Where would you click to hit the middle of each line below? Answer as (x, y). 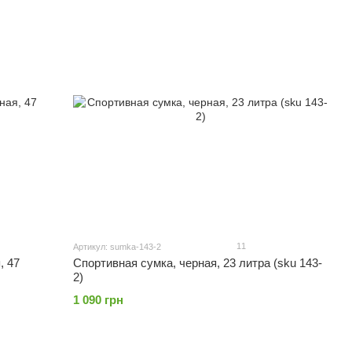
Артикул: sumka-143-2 (117, 247)
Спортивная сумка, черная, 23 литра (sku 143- (198, 263)
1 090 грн (99, 300)
